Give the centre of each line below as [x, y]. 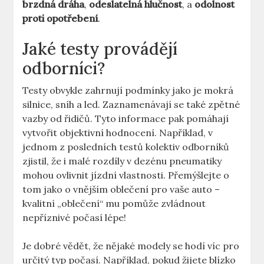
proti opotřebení [60, 19]
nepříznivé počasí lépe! [75, 218]
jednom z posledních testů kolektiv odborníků [126, 147]
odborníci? [64, 69]
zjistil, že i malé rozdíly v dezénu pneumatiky [122, 161]
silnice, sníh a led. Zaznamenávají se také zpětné [131, 105]
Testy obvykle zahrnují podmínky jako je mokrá [128, 90]
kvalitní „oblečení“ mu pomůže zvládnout [114, 204]
